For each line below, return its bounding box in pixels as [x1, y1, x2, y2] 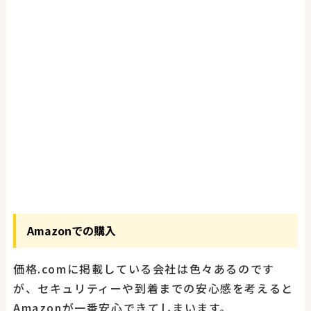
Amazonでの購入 [26, 222, 116, 239]
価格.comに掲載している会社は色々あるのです [12, 260, 275, 278]
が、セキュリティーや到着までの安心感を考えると [12, 280, 294, 297]
